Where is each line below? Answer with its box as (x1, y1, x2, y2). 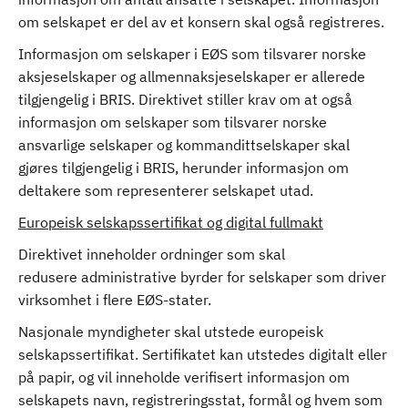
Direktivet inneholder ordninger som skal (18, 245, 285, 263)
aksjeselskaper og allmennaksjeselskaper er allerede (18, 67, 365, 86)
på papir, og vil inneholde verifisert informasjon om (18, 368, 350, 386)
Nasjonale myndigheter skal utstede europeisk (18, 322, 323, 341)
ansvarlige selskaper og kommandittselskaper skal (18, 136, 350, 154)
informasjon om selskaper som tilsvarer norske (18, 113, 327, 131)
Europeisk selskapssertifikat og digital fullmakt (18, 213, 323, 231)
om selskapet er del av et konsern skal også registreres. (18, 13, 388, 31)
